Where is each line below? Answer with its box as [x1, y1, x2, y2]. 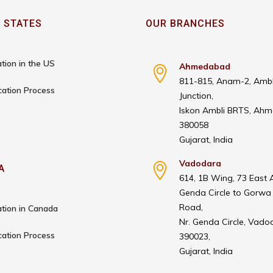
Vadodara [179, 158, 221, 169]
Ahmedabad [179, 61, 230, 72]
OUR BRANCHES [146, 18, 225, 29]
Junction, [179, 90, 213, 101]
